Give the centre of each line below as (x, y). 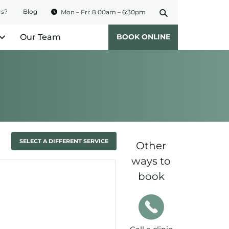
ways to (151, 161)
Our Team (40, 37)
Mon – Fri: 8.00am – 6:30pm (103, 12)
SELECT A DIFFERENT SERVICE (64, 141)
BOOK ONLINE (143, 37)
